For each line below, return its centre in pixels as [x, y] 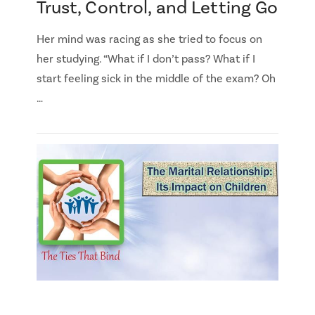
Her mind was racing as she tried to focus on [149, 40]
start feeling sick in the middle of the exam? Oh [156, 79]
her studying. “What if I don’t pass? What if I [146, 59]
